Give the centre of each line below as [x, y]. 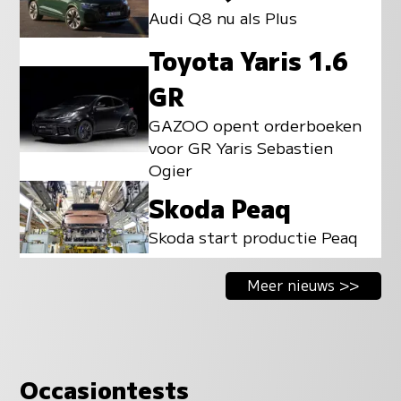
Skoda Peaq [220, 208]
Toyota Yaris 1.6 [249, 60]
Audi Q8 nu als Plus [223, 18]
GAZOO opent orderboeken [256, 124]
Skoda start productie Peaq [254, 237]
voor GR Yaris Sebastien [241, 147]
